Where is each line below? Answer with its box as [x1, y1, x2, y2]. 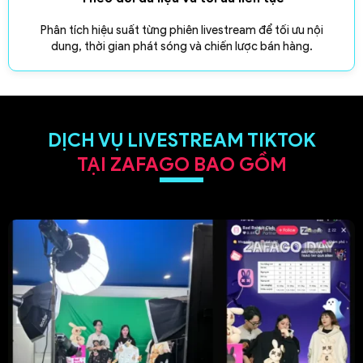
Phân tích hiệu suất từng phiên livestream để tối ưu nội [40, 22, 323, 37]
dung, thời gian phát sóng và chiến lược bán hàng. [50, 38, 313, 53]
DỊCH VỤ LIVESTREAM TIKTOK [47, 128, 316, 152]
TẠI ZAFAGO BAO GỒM [76, 152, 287, 176]
